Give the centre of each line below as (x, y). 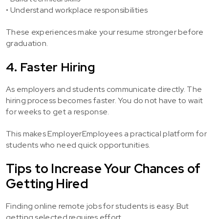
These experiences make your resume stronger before (105, 32)
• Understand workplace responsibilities (77, 10)
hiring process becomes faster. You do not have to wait (105, 100)
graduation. (27, 43)
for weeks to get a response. (58, 112)
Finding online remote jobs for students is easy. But (98, 206)
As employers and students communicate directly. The (104, 89)
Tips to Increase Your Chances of (103, 169)
